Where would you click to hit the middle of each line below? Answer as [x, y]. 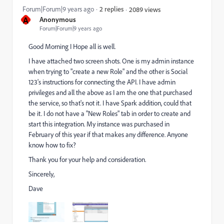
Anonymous [58, 19]
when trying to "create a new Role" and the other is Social [108, 71]
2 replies [111, 9]
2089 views [145, 9]
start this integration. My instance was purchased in [99, 124]
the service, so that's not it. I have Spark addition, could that [110, 103]
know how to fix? [52, 145]
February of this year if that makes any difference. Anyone [108, 134]
